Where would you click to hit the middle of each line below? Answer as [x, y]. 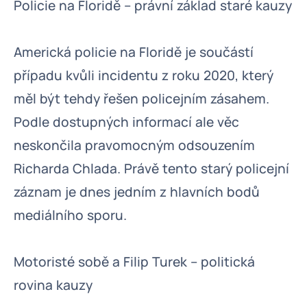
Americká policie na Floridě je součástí [134, 52]
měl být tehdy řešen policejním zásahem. [142, 99]
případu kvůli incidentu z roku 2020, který [144, 75]
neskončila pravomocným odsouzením [134, 145]
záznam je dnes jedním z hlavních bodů [137, 192]
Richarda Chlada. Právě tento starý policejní [151, 169]
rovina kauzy [53, 285]
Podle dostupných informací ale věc [126, 122]
